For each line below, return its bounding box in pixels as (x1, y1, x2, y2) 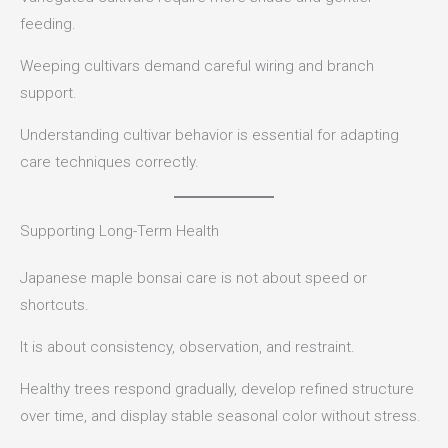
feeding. (20, 15, 76, 34)
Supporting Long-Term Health (20, 222, 219, 241)
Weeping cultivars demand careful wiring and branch (20, 57, 374, 76)
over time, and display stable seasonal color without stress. (20, 407, 421, 426)
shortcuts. (20, 296, 89, 315)
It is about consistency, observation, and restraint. (20, 338, 355, 357)
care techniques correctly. (20, 153, 199, 172)
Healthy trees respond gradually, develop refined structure (20, 380, 414, 399)
